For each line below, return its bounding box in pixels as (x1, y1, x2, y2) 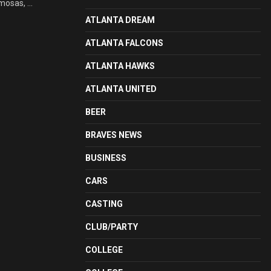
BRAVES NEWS (85, 130, 142, 140)
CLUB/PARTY (85, 222, 138, 232)
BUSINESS (85, 153, 126, 163)
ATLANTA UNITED (85, 84, 157, 94)
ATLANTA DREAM (85, 15, 155, 25)
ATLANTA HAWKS (85, 61, 155, 71)
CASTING (85, 199, 123, 209)
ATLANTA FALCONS (85, 38, 163, 48)
